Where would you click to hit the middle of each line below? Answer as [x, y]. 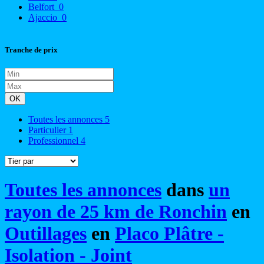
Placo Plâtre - [169, 234]
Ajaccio [44, 17]
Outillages [46, 234]
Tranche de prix [31, 49]
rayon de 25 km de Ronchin [116, 212]
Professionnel [55, 141]
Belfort [42, 6]
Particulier [48, 130]
